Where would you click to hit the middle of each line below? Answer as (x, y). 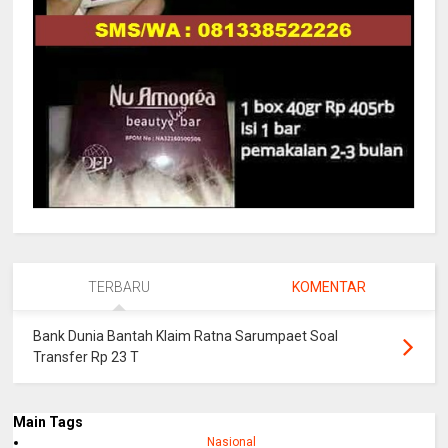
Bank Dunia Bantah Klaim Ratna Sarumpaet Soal (186, 336)
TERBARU (118, 287)
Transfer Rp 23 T (86, 357)
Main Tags (48, 422)
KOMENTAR (329, 287)
